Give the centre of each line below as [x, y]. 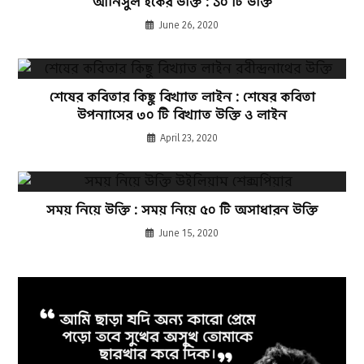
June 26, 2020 [188, 25]
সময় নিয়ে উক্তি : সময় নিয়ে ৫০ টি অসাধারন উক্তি [182, 210]
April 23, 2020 [188, 138]
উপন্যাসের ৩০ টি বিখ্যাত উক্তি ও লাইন [182, 115]
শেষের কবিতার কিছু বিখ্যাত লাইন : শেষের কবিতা [182, 97]
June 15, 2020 [188, 233]
